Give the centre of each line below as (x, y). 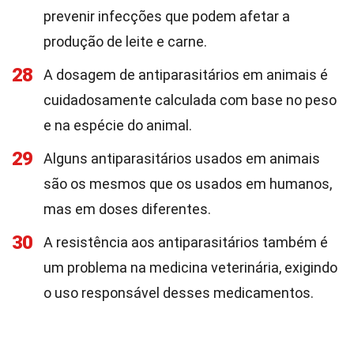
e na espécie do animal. (118, 125)
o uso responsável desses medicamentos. (179, 293)
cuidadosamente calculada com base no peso (190, 100)
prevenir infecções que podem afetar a (167, 16)
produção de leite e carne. (125, 41)
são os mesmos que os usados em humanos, (188, 184)
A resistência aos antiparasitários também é (186, 242)
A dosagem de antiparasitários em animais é (186, 75)
